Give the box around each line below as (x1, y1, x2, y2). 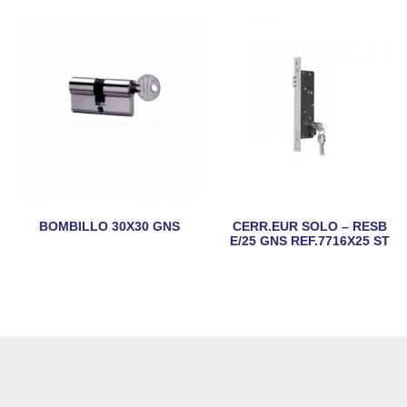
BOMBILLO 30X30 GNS (38, 218, 180, 233)
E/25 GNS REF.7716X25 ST (229, 233, 390, 248)
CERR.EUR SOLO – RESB (232, 218, 387, 233)
